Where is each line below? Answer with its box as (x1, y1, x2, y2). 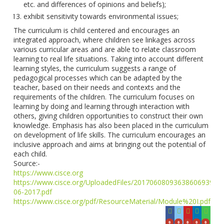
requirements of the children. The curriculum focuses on (13, 92, 195, 101)
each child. (13, 149, 47, 158)
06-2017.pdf (13, 187, 52, 196)
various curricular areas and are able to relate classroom (13, 44, 196, 54)
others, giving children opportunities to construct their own (13, 111, 203, 120)
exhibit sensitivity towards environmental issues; (23, 11, 179, 21)
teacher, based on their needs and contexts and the (13, 82, 181, 92)
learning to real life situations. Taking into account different (13, 54, 204, 63)
